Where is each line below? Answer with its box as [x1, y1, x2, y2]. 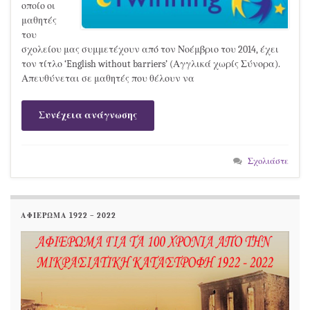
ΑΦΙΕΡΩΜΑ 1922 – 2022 [21, 211, 116, 220]
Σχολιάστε [248, 156, 289, 166]
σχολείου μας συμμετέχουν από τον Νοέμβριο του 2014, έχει [21, 43, 279, 55]
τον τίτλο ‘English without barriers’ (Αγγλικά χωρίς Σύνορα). [21, 57, 280, 70]
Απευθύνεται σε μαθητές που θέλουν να [21, 72, 194, 84]
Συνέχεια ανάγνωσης [39, 109, 137, 121]
